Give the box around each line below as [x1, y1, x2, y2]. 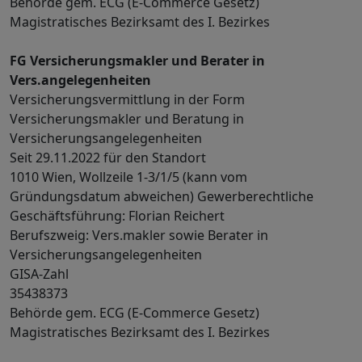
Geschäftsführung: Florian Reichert [10, 207, 225, 225]
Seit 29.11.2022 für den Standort [10, 149, 206, 166]
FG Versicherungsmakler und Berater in [10, 52, 265, 69]
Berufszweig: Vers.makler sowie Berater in [10, 226, 268, 244]
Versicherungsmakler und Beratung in [10, 110, 244, 128]
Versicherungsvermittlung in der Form [10, 90, 245, 108]
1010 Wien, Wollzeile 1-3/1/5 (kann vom [10, 168, 247, 186]
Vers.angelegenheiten [10, 71, 151, 89]
